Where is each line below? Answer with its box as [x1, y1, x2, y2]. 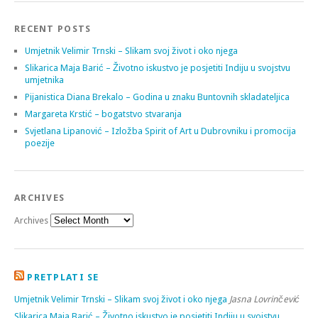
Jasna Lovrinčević [229, 294, 300, 305]
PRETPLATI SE [27, 272, 99, 283]
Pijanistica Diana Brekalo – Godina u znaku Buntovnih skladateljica [25, 92, 290, 103]
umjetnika [25, 75, 64, 86]
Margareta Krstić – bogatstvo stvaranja [25, 109, 182, 120]
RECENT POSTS [14, 23, 92, 35]
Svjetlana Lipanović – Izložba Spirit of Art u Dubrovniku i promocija [25, 126, 296, 137]
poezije [25, 138, 55, 149]
